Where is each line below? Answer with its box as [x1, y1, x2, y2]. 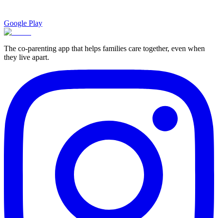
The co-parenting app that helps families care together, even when [4, 44, 205, 53]
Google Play [4, 19, 42, 28]
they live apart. [4, 53, 49, 62]
